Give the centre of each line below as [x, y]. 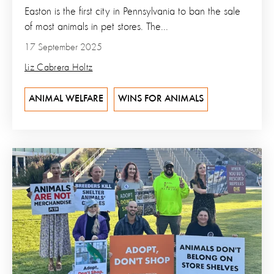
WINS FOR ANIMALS [161, 99]
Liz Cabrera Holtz [59, 68]
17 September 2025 [63, 47]
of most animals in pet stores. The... [96, 27]
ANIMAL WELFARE [66, 99]
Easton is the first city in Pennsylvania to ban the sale [132, 11]
